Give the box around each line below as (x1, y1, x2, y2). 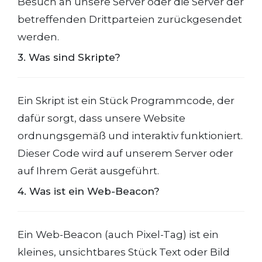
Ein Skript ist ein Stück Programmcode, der (18, 95, 235, 106)
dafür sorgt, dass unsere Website (18, 112, 185, 124)
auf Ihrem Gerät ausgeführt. (18, 165, 159, 177)
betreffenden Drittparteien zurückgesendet (18, 13, 242, 25)
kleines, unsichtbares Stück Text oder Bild (18, 246, 230, 258)
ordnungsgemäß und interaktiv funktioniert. (18, 130, 243, 142)
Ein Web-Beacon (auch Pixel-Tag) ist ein (18, 229, 219, 240)
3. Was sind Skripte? (18, 51, 120, 63)
